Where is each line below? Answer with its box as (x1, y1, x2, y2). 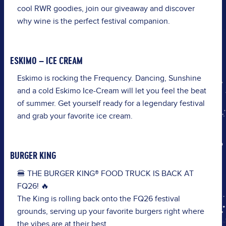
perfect (74, 16, 99, 26)
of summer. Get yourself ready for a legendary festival (17, 99, 205, 109)
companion (128, 16, 168, 26)
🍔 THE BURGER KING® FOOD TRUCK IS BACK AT (17, 168, 194, 179)
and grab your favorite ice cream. (17, 111, 133, 122)
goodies (53, 4, 82, 14)
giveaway (114, 4, 148, 14)
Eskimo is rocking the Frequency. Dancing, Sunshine (17, 74, 201, 84)
